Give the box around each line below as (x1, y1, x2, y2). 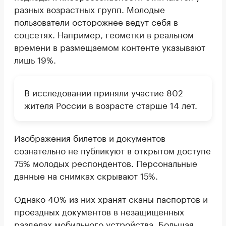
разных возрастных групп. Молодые (14, 2, 165, 15)
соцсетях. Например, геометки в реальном (14, 27, 194, 40)
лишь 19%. (14, 52, 56, 66)
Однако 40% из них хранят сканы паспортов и (14, 191, 208, 205)
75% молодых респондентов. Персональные (14, 155, 197, 169)
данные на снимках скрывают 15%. (14, 168, 158, 182)
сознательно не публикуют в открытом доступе (14, 143, 211, 156)
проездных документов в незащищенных (14, 204, 184, 217)
